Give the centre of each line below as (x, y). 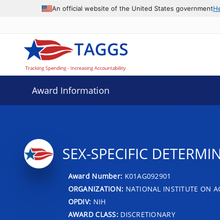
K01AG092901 (148, 176)
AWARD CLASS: (93, 214)
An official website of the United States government (133, 8)
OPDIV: (80, 201)
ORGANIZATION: (96, 189)
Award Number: (96, 176)
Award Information (70, 90)
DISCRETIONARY (147, 214)
